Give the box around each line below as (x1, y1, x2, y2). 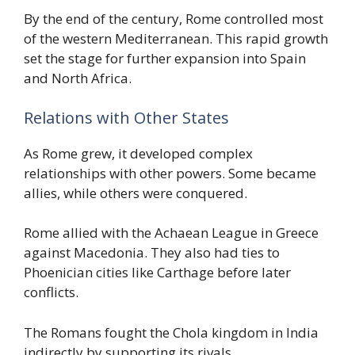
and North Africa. (24, 69, 132, 88)
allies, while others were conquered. (24, 183, 247, 202)
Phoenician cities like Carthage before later (24, 263, 291, 282)
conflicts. (24, 283, 78, 302)
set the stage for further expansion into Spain (24, 49, 306, 68)
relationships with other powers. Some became (24, 163, 316, 182)
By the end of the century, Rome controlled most (24, 10, 323, 29)
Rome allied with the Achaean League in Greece (24, 223, 319, 242)
